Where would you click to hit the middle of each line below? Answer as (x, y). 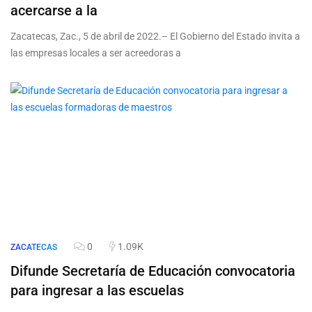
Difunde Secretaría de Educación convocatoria (153, 271)
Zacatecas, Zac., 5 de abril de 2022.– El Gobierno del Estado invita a (155, 37)
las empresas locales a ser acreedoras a (96, 53)
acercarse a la (54, 11)
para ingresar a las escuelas (97, 291)
